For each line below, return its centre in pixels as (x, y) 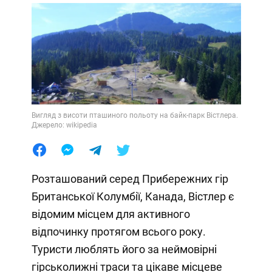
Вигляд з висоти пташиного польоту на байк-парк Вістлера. (134, 115)
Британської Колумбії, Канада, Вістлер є (133, 196)
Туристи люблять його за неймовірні (124, 249)
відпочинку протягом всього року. (118, 231)
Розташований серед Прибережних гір (130, 178)
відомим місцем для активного (110, 214)
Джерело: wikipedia (64, 125)
